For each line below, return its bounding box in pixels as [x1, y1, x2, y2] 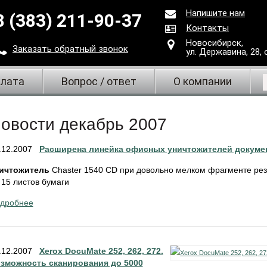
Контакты [186, 23, 229, 33]
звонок [98, 43, 128, 54]
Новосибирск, [186, 38, 243, 48]
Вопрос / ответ [61, 75, 136, 88]
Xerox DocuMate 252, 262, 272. [39, 246, 163, 256]
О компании [173, 75, 232, 88]
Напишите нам [186, 8, 245, 18]
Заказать [13, 43, 54, 54]
